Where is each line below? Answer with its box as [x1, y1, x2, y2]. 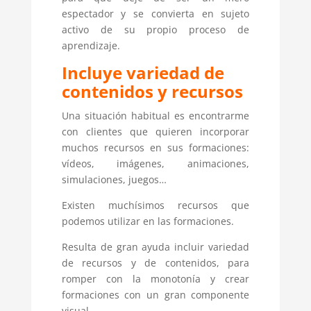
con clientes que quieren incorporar [61, 125, 250, 139]
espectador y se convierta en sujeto [61, 7, 250, 21]
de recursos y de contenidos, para [61, 256, 250, 270]
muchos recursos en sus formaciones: [61, 141, 250, 155]
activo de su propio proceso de [61, 23, 250, 37]
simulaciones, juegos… [61, 173, 167, 187]
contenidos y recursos [61, 80, 243, 103]
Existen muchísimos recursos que [61, 199, 250, 212]
